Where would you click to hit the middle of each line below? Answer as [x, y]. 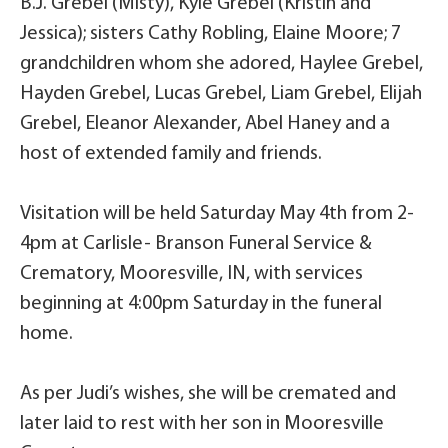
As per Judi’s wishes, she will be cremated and [208, 394]
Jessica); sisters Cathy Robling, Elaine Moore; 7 [210, 34]
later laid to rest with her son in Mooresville [202, 424]
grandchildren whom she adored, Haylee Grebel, [221, 64]
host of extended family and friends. [171, 154]
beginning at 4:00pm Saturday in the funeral [201, 304]
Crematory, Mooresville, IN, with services [191, 274]
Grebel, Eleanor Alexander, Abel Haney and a [205, 124]
